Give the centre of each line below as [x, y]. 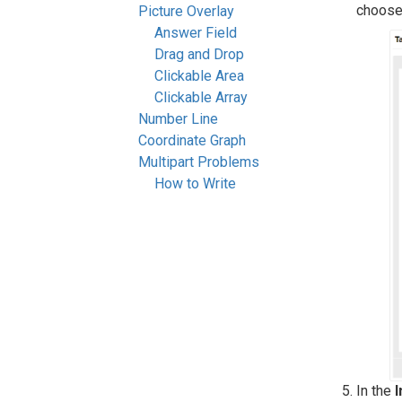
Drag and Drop [199, 54]
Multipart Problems [199, 162]
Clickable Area [199, 76]
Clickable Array [201, 97]
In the [376, 391]
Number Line [178, 119]
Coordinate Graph [192, 140]
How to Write [195, 184]
